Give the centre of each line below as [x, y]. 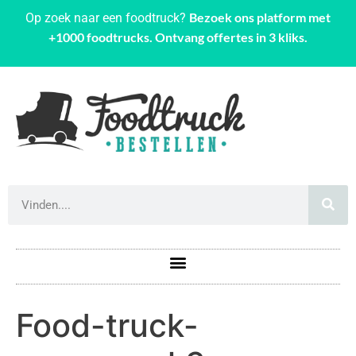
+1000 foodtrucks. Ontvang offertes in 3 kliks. [178, 37]
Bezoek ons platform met [260, 17]
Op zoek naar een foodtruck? [107, 18]
